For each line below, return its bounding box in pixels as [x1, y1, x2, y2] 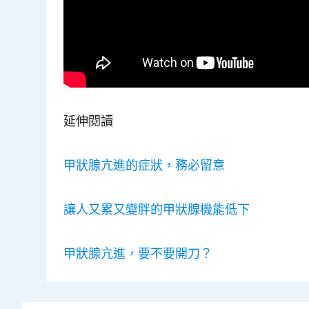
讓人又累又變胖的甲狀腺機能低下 [63, 200, 250, 217]
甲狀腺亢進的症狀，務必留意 [63, 156, 226, 173]
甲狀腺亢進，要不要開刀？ [63, 244, 213, 261]
